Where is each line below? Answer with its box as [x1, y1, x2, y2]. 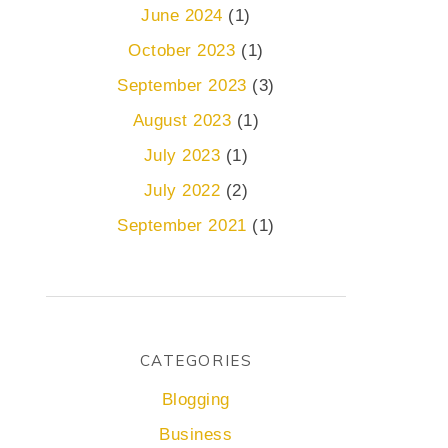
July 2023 [143, 146, 221, 165]
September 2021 [117, 216, 247, 235]
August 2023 [132, 111, 232, 130]
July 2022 [143, 181, 221, 200]
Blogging [161, 390, 231, 409]
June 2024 [141, 6, 223, 25]
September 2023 [117, 76, 247, 95]
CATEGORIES [139, 351, 253, 370]
